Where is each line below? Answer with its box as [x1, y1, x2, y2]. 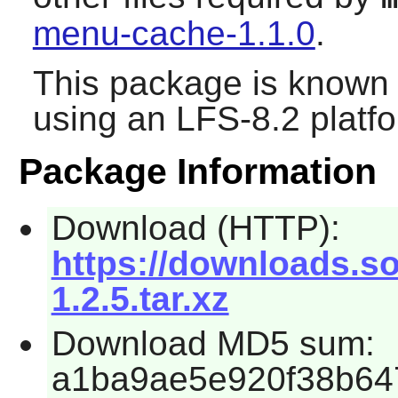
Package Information [18, 151, 377, 193]
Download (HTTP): [51, 209, 340, 248]
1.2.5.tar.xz [51, 280, 229, 319]
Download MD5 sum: [51, 323, 375, 362]
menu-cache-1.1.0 [32, 14, 315, 53]
